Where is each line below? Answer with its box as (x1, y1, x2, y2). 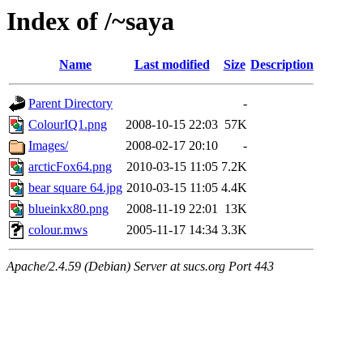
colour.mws (28, 223, 88, 237)
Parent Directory (28, 96, 113, 111)
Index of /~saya (6, 6, 174, 36)
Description (250, 58, 314, 72)
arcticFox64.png (28, 160, 112, 174)
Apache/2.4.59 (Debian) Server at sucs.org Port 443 (6, 259, 274, 274)
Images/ (28, 139, 68, 153)
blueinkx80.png (28, 202, 109, 216)
